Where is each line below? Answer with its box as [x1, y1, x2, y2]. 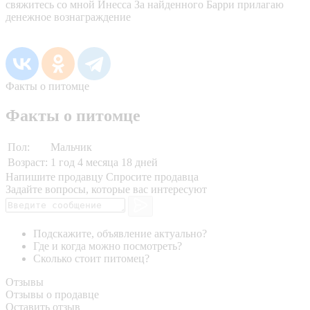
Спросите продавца [106, 170, 199, 183]
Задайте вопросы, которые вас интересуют [6, 183, 207, 195]
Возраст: [8, 156, 48, 168]
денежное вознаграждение [6, 10, 131, 23]
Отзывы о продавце [6, 289, 99, 301]
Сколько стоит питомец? [33, 253, 149, 265]
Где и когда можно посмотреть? [33, 240, 182, 253]
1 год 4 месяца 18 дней [51, 156, 158, 168]
